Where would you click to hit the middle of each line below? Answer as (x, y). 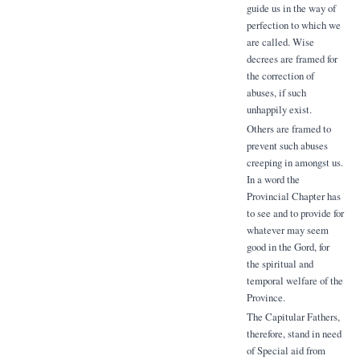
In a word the (273, 180)
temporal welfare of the (295, 281)
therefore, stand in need (294, 333)
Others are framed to (288, 129)
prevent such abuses (287, 146)
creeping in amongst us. (295, 163)
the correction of (280, 76)
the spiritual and (280, 264)
